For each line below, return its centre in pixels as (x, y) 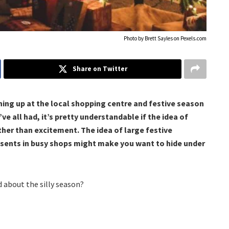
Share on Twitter (100, 69)
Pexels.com (193, 39)
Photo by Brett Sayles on (152, 39)
